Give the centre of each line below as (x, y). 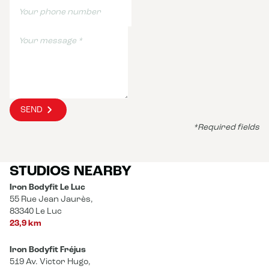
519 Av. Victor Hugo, (50, 262)
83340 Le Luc (36, 212)
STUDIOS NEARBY (71, 172)
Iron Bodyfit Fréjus (48, 250)
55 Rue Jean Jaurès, (51, 200)
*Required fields (226, 128)
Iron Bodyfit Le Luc (47, 188)
